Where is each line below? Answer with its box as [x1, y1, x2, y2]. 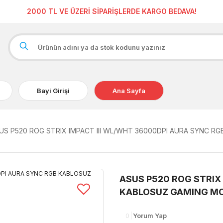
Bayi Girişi [37, 86, 70, 95]
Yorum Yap [133, 212, 167, 220]
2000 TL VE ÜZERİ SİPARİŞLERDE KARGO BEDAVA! [26, 7, 197, 15]
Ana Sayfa [112, 86, 145, 95]
